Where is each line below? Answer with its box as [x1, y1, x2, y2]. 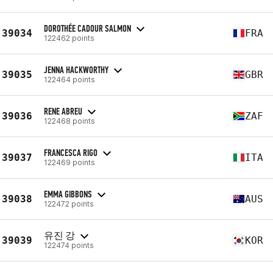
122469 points [44, 157, 95, 167]
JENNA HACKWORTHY [44, 63, 108, 76]
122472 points [44, 199, 94, 208]
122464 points [44, 74, 95, 84]
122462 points [44, 33, 94, 43]
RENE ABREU [44, 105, 82, 117]
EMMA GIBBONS [44, 188, 92, 200]
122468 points [44, 116, 95, 126]
